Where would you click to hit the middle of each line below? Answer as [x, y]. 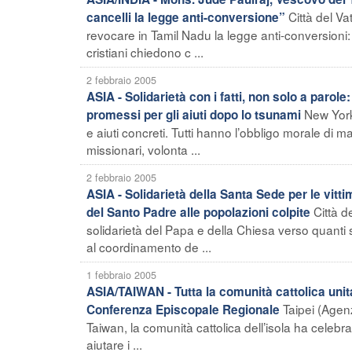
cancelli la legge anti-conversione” [186, 17]
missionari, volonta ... [143, 149]
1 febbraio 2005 [121, 275]
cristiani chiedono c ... [145, 51]
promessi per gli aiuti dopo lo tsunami [194, 114]
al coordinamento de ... [149, 246]
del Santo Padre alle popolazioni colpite [198, 212]
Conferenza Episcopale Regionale [183, 309]
